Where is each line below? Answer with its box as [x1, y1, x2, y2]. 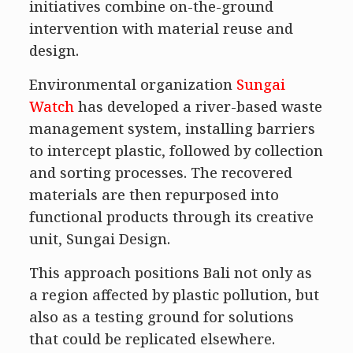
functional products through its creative [28, 206, 314, 226]
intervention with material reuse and [28, 18, 293, 38]
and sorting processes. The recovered [28, 162, 292, 182]
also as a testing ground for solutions [28, 307, 294, 326]
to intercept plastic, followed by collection [28, 140, 323, 160]
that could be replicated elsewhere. [28, 329, 275, 348]
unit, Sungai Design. [28, 229, 170, 248]
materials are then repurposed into [28, 184, 279, 204]
